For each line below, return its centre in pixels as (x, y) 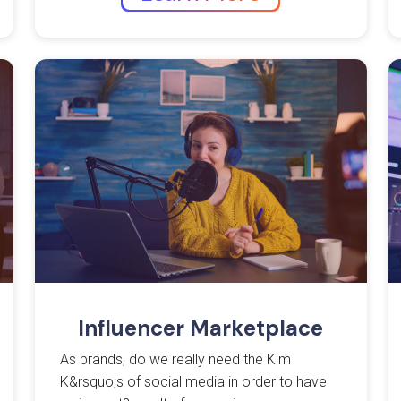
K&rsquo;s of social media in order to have (194, 382)
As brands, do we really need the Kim (176, 360)
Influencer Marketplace (200, 328)
